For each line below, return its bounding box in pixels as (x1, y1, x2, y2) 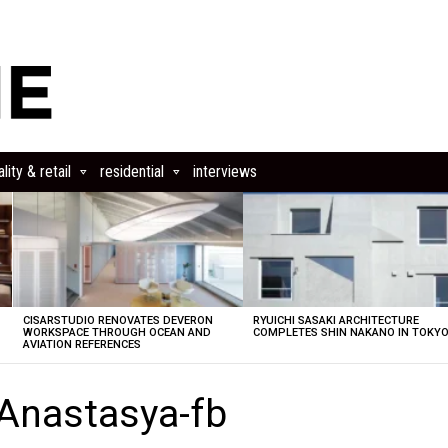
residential (100, 162, 164, 181)
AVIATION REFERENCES (22, 338, 141, 351)
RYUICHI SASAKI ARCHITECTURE (253, 314, 420, 327)
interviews (193, 162, 257, 181)
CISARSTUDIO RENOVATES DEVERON (22, 314, 213, 327)
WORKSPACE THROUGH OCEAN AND (22, 326, 211, 339)
